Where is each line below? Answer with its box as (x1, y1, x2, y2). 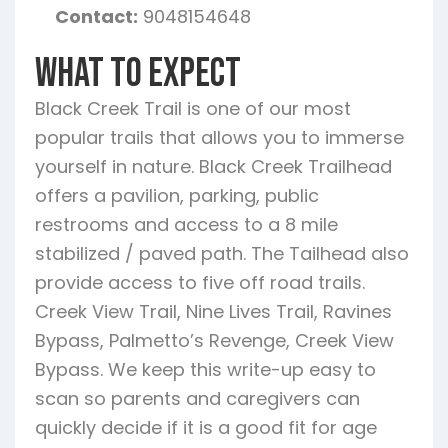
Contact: (55, 4, 138, 29)
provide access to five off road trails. (35, 270, 365, 295)
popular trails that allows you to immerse (35, 125, 404, 150)
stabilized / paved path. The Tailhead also (35, 241, 409, 266)
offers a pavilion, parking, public (35, 183, 319, 208)
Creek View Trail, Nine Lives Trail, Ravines (35, 299, 392, 324)
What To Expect (35, 50, 241, 98)
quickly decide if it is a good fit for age (35, 415, 377, 440)
